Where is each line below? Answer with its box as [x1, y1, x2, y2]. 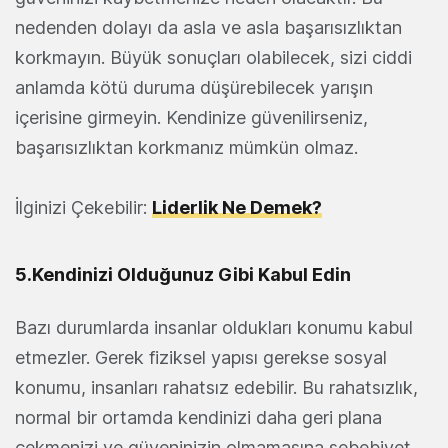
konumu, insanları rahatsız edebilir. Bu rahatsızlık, [15, 377, 418, 399]
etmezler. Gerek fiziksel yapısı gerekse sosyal [15, 347, 387, 369]
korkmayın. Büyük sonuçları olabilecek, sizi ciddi [15, 47, 412, 69]
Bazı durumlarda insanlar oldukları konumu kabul [15, 317, 413, 339]
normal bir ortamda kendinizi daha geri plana [15, 407, 382, 429]
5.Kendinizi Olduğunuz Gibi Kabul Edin [15, 264, 351, 286]
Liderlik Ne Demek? [152, 197, 322, 219]
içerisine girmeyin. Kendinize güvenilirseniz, [15, 107, 368, 129]
